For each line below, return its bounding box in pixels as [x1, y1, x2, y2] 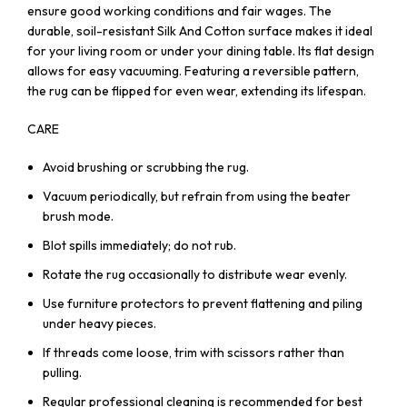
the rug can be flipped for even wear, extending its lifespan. [27, 82, 366, 99]
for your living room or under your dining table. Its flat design [27, 42, 374, 59]
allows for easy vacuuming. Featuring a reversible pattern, [27, 62, 359, 79]
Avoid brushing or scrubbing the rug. [43, 158, 249, 175]
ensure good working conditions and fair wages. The [27, 2, 332, 19]
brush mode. [43, 207, 114, 224]
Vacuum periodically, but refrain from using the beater [43, 187, 351, 204]
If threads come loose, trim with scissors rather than [43, 343, 344, 361]
